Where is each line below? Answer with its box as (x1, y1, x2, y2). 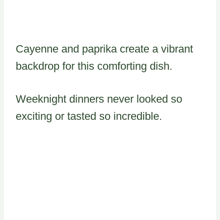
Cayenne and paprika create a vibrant (16, 42, 193, 55)
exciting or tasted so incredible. (16, 110, 162, 122)
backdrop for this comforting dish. (16, 59, 172, 72)
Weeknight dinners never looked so (16, 92, 182, 105)
